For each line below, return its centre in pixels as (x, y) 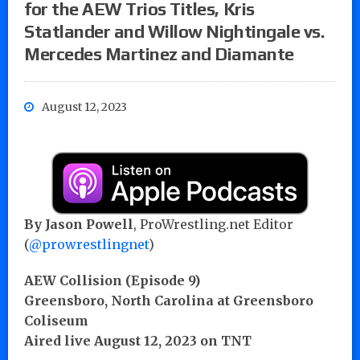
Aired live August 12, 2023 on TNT (138, 340)
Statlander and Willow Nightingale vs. (174, 31)
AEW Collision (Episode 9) (112, 280)
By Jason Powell (79, 224)
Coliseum (56, 320)
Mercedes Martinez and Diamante (159, 53)
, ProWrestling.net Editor (213, 224)
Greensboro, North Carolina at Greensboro (169, 300)
